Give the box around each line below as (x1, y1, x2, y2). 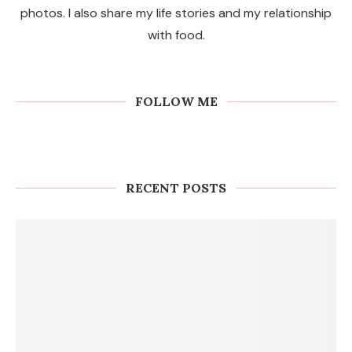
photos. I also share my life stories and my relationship (20, 5, 332, 21)
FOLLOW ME (134, 93, 218, 109)
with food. (147, 27, 205, 43)
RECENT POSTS (126, 180, 226, 196)
